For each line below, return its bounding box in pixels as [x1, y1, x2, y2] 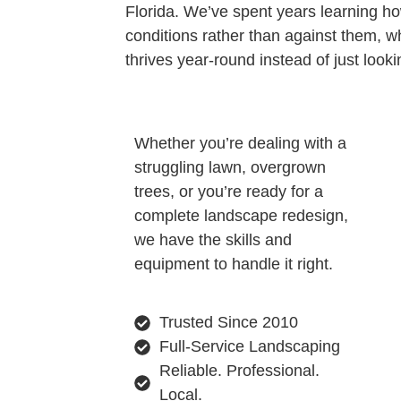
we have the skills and [134, 231, 292, 249]
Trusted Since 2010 [158, 313, 298, 331]
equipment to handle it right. [134, 255, 333, 273]
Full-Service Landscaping [158, 337, 340, 355]
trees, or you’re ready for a [134, 183, 323, 200]
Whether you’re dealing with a [134, 134, 346, 152]
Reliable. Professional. [158, 362, 320, 380]
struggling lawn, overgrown [134, 158, 326, 176]
